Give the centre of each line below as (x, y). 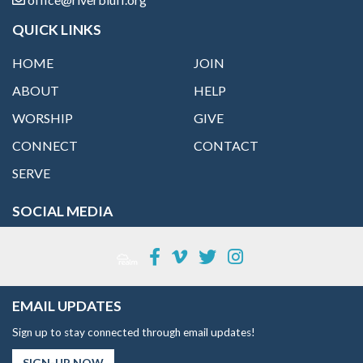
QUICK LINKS (57, 30)
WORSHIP (43, 118)
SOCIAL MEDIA (62, 211)
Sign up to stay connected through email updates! (134, 333)
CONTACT (226, 146)
